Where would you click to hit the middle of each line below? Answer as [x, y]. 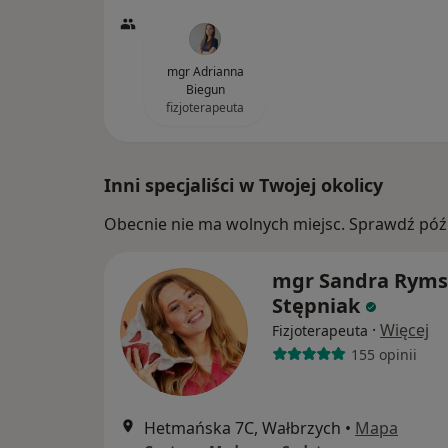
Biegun [205, 89]
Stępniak [316, 305]
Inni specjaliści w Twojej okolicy [243, 185]
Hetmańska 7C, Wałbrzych [242, 428]
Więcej [404, 330]
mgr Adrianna [205, 71]
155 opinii [383, 354]
